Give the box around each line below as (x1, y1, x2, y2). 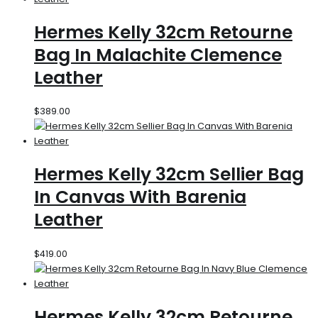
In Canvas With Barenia (34, 185, 246, 210)
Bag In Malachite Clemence (34, 42, 282, 67)
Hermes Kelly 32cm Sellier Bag (34, 162, 304, 187)
